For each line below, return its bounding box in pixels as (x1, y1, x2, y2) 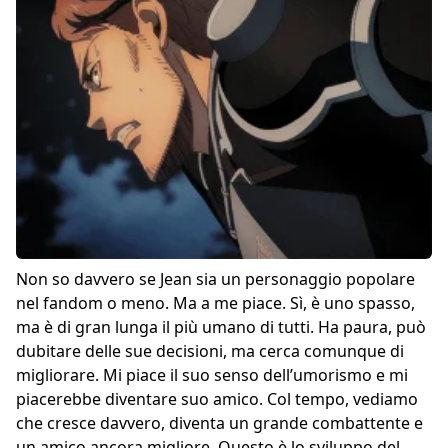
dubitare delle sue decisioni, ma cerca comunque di (16, 340, 404, 363)
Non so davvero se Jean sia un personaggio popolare (16, 268, 415, 291)
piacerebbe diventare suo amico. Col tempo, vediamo (16, 388, 418, 411)
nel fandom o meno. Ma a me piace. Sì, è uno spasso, (16, 292, 415, 315)
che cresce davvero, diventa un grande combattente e (16, 412, 423, 435)
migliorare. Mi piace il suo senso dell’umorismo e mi (16, 364, 408, 387)
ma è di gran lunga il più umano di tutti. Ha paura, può (16, 316, 426, 339)
